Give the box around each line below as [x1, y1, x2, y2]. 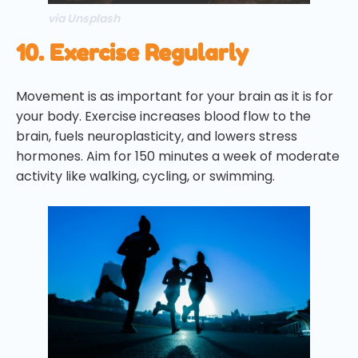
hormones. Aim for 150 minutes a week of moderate [16, 147, 340, 166]
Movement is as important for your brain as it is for [16, 87, 333, 106]
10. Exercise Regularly [16, 39, 249, 67]
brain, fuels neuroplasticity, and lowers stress [16, 127, 297, 146]
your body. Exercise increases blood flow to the [16, 107, 311, 126]
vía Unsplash [48, 10, 120, 27]
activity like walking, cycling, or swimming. [16, 167, 275, 186]
